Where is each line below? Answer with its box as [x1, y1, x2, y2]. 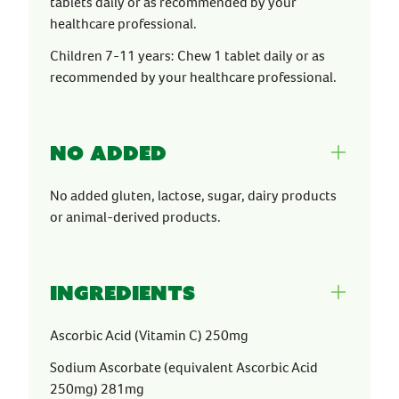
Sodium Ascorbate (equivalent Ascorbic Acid [50, 358, 318, 377]
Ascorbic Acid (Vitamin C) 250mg [50, 326, 248, 345]
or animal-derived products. [50, 208, 221, 226]
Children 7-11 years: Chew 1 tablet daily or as [50, 46, 325, 65]
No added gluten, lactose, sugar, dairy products [50, 186, 337, 205]
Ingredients [50, 280, 195, 305]
